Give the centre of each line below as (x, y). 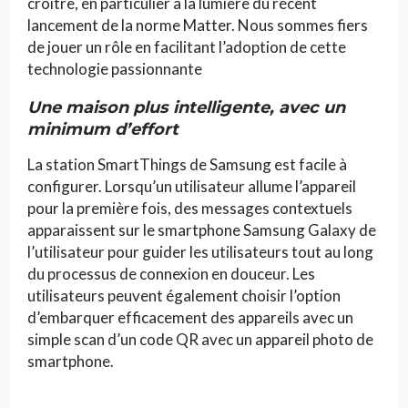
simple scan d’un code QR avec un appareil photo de (200, 339)
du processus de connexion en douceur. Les (171, 273)
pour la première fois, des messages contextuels (190, 208)
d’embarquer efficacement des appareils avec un (190, 317)
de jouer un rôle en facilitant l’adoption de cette (187, 46)
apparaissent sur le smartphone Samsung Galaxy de (202, 229)
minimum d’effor (99, 129)
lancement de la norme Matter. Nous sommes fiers (198, 25)
